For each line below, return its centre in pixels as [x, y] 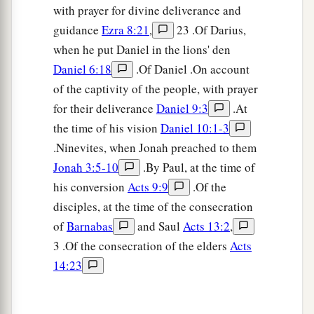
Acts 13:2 [206, 226]
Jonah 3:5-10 [86, 168]
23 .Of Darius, [210, 30]
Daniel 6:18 [82, 69]
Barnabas [90, 226]
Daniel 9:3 [182, 109]
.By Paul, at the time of [198, 168]
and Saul [159, 226]
